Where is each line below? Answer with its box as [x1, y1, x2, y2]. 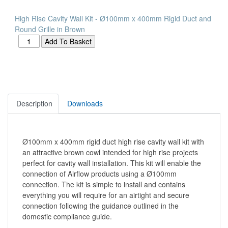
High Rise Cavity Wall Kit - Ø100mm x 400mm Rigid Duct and [15, 13, 211, 24]
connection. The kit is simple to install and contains [22, 179, 185, 189]
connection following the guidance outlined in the [22, 200, 179, 211]
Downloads [67, 98, 103, 108]
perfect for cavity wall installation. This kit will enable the [22, 157, 201, 168]
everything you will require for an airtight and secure [22, 189, 189, 200]
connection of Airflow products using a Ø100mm [22, 168, 177, 179]
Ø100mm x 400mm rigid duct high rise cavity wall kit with [22, 136, 204, 147]
